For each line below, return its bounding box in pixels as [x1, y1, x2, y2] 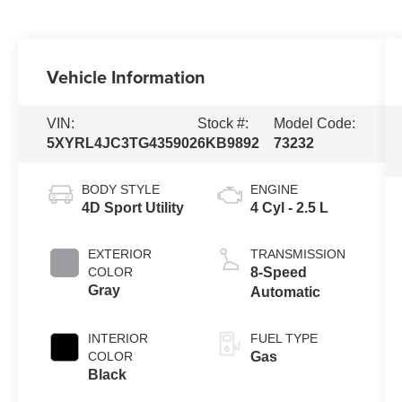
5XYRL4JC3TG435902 [47, 135, 198, 151]
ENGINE [249, 181, 298, 197]
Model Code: [274, 115, 356, 131]
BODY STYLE [82, 181, 161, 197]
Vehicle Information [47, 63, 206, 90]
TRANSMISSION [249, 246, 345, 261]
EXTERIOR [88, 246, 153, 261]
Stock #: [197, 115, 249, 131]
